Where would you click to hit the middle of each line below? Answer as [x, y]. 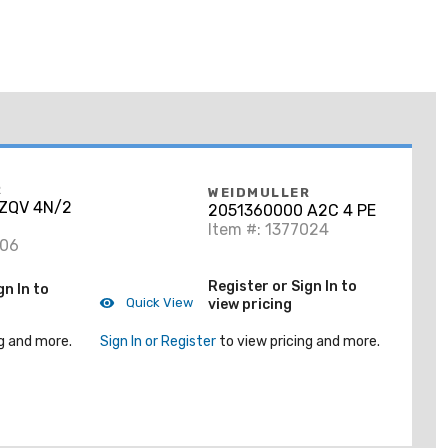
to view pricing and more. [298, 341]
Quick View [158, 302]
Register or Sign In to [282, 286]
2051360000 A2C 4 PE [292, 211]
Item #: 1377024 [268, 230]
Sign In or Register [158, 341]
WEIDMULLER [259, 193]
